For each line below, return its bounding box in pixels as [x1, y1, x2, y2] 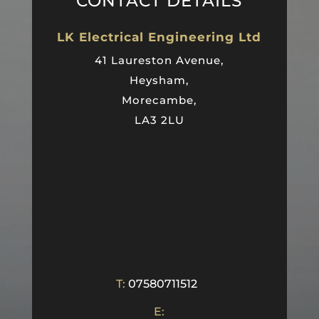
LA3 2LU [134, 113, 184, 127]
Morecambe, [122, 93, 197, 108]
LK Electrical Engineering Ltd [57, 30, 262, 45]
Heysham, [130, 73, 189, 88]
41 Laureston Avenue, [95, 53, 224, 68]
